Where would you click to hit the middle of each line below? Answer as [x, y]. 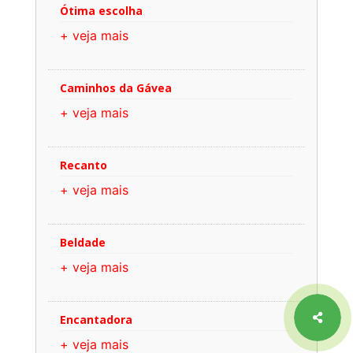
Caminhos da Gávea [116, 87]
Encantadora [96, 319]
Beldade [83, 242]
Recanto [84, 165]
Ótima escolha [101, 10]
